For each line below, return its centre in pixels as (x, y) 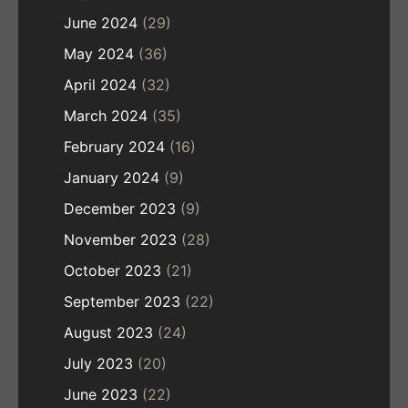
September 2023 (122, 302)
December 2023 (120, 209)
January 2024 (112, 178)
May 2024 (99, 54)
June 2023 (101, 395)
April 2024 (100, 85)
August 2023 (108, 333)
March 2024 (106, 116)
